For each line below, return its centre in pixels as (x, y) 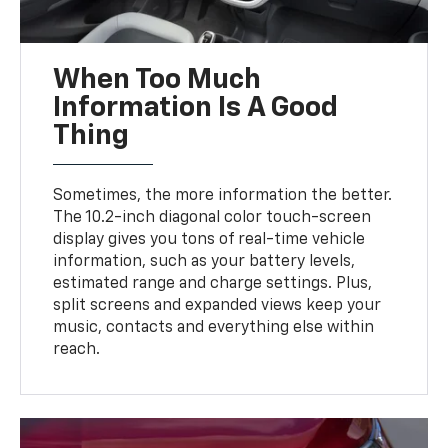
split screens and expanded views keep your (217, 306)
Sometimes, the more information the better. (223, 196)
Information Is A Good (196, 108)
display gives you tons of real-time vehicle (209, 240)
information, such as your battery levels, (204, 262)
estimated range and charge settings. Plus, (213, 284)
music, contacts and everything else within (214, 328)
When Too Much (157, 80)
